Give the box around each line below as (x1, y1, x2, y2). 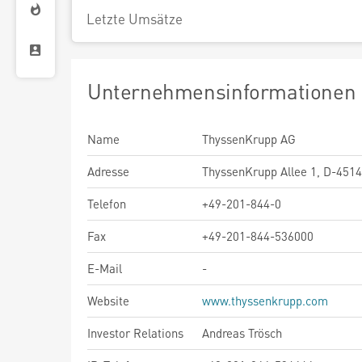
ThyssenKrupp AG (202, 131, 296, 147)
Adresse (87, 163, 129, 179)
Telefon (87, 196, 126, 212)
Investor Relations (87, 325, 183, 341)
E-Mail (87, 260, 122, 276)
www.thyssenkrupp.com (202, 293, 328, 309)
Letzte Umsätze (86, 10, 183, 27)
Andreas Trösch (202, 325, 282, 341)
